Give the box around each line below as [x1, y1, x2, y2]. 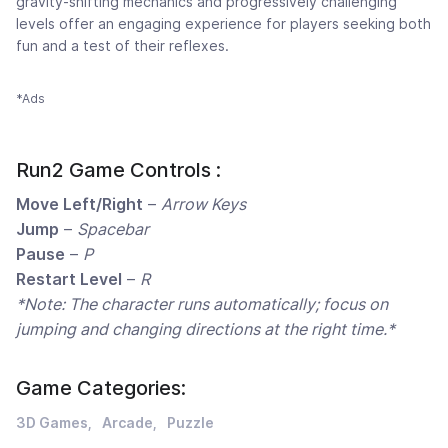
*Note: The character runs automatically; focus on [16, 294, 388, 315]
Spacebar [77, 219, 149, 240]
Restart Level [16, 269, 122, 290]
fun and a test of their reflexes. [16, 37, 229, 55]
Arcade [102, 414, 153, 432]
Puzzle [167, 414, 214, 432]
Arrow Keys [161, 194, 246, 215]
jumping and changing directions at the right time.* [16, 319, 395, 340]
